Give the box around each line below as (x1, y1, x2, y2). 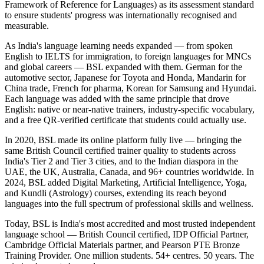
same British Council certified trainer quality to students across (5, 145, 236, 156)
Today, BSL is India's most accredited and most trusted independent (5, 218, 255, 229)
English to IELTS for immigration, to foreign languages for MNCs (5, 51, 251, 61)
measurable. (5, 20, 49, 31)
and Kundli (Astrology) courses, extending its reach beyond (5, 187, 226, 198)
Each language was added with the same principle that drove (5, 93, 229, 104)
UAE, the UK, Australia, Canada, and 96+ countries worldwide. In (5, 166, 254, 177)
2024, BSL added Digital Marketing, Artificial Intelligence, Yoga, (5, 177, 247, 187)
